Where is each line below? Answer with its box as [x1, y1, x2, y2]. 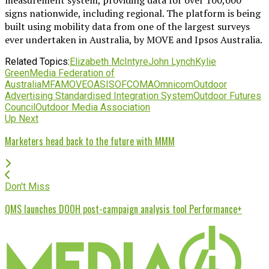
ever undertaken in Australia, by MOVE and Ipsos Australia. [5, 32, 262, 46]
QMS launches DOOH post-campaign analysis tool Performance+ [5, 201, 242, 216]
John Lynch [148, 55, 195, 67]
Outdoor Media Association [35, 101, 150, 113]
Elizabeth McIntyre [70, 55, 148, 67]
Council [5, 101, 35, 113]
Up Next [5, 112, 38, 124]
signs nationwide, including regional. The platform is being [5, 6, 261, 20]
